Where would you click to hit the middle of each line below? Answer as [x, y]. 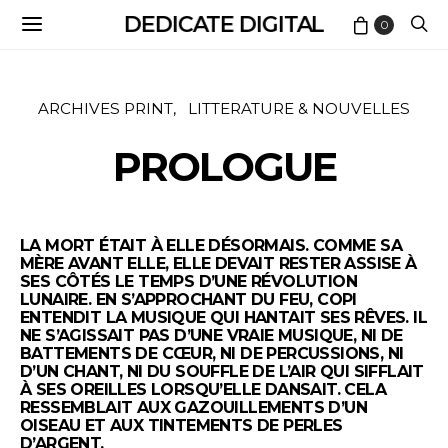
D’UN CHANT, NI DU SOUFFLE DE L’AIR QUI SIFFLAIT [222, 371]
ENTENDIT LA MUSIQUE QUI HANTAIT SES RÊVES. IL [223, 317]
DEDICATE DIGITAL [224, 24]
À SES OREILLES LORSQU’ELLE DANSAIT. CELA [203, 389]
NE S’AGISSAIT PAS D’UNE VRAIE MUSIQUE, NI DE [211, 335]
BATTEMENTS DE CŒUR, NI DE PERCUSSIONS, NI [212, 353]
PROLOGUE [224, 166]
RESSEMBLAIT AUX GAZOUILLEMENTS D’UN [193, 407]
